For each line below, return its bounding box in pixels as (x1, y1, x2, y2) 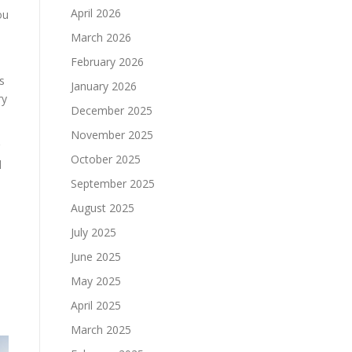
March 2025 (71, 322, 131, 337)
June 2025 (71, 249, 121, 264)
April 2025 (71, 298, 121, 313)
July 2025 (71, 225, 116, 240)
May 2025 (71, 273, 121, 288)
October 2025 (71, 152, 141, 167)
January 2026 (71, 79, 137, 93)
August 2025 (71, 200, 134, 215)
